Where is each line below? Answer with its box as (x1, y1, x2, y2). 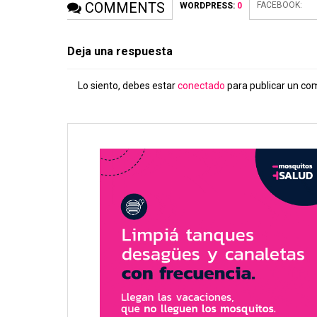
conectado (178, 79, 226, 91)
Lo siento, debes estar (78, 79, 178, 91)
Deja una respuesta (67, 44, 173, 58)
